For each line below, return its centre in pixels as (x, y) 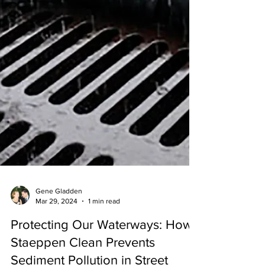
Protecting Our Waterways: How (101, 246)
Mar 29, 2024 (56, 222)
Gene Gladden (59, 212)
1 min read (104, 222)
